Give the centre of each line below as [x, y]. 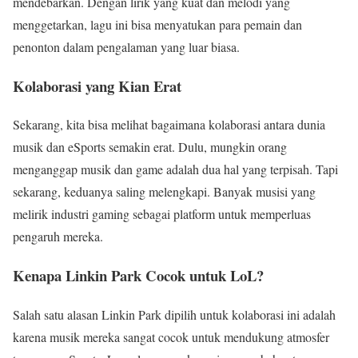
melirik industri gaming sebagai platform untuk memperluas [162, 214]
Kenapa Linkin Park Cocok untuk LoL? [138, 276]
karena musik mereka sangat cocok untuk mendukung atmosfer [171, 336]
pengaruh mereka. [58, 237]
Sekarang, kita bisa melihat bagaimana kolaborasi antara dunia [169, 125]
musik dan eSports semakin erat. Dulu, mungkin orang [150, 147]
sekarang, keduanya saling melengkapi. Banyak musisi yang [164, 192]
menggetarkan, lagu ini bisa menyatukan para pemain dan [157, 24]
